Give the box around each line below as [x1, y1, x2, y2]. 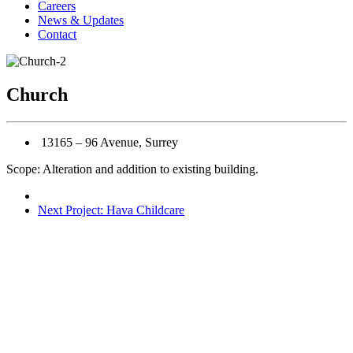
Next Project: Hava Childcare [38, 203, 184, 217]
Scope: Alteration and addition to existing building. [6, 162, 258, 176]
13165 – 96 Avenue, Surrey [38, 135, 178, 149]
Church [6, 84, 68, 105]
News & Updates [38, 13, 124, 27]
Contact [38, 28, 76, 41]
